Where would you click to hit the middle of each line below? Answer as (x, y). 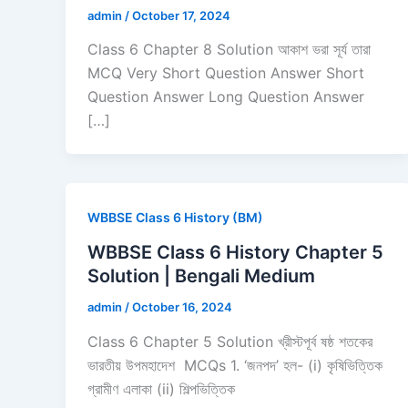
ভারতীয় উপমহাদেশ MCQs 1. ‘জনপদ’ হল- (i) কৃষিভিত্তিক (235, 365)
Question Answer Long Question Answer (226, 97)
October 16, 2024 (182, 307)
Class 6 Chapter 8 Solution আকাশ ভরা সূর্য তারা (229, 50)
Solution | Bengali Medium (201, 276)
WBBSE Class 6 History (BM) (175, 218)
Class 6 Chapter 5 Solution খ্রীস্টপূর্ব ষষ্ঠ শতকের (230, 341)
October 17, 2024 (181, 15)
